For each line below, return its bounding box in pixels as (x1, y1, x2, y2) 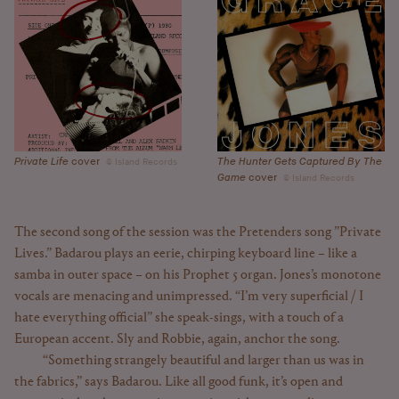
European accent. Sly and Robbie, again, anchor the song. (14, 332, 340, 347)
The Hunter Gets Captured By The (217, 155, 382, 169)
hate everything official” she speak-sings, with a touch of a (14, 311, 344, 326)
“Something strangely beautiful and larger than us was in (43, 354, 364, 369)
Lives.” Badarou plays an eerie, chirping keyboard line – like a (14, 247, 357, 262)
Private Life (14, 155, 69, 169)
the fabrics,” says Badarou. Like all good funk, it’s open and (14, 375, 343, 390)
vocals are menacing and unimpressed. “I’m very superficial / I (14, 289, 363, 305)
